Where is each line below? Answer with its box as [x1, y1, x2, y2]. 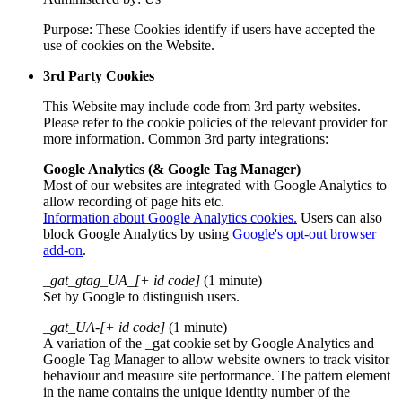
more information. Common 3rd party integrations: [43, 130, 328, 146]
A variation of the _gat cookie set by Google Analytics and [43, 335, 374, 351]
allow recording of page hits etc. [43, 193, 224, 209]
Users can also [297, 209, 382, 225]
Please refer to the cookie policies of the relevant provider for [43, 114, 387, 130]
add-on [43, 241, 83, 258]
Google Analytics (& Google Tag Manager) [43, 161, 301, 177]
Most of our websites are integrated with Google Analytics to [43, 177, 387, 193]
